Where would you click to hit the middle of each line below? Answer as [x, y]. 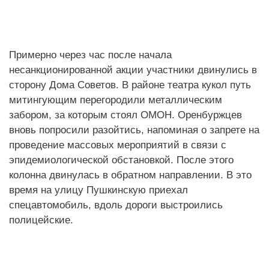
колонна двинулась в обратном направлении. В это [130, 174]
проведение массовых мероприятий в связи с [118, 144]
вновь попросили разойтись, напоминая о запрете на [134, 129]
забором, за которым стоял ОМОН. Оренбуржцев [125, 114]
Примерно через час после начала [90, 54]
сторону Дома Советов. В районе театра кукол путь [130, 84]
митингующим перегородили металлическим [116, 99]
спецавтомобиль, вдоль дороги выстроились [116, 204]
